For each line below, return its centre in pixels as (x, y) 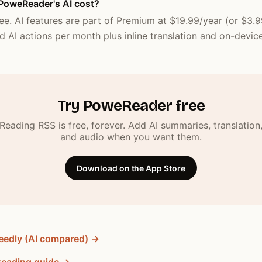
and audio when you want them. (131, 137)
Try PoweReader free (131, 106)
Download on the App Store (131, 168)
